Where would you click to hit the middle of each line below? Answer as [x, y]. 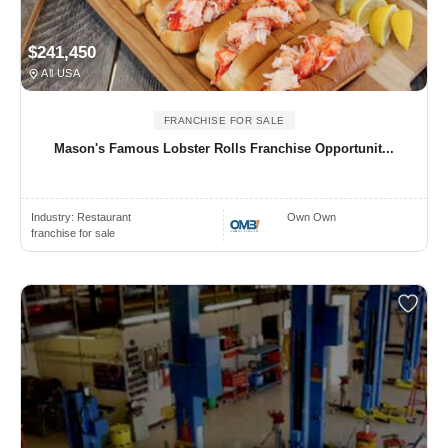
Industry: [54, 216]
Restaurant [104, 216]
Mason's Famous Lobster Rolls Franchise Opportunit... [224, 148]
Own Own [312, 216]
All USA [60, 72]
